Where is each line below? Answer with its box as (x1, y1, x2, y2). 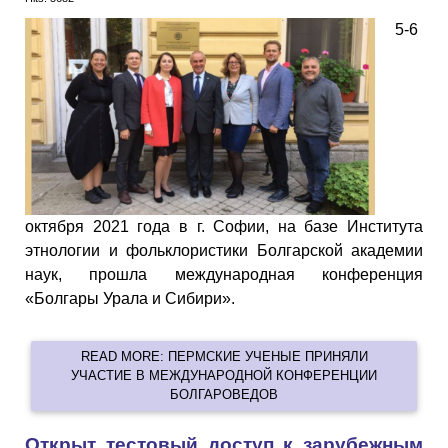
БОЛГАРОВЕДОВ (170, 387, 278, 403)
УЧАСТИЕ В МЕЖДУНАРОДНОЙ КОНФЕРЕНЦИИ (71, 368, 377, 384)
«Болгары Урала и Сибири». (25, 289, 235, 307)
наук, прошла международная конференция (25, 265, 423, 283)
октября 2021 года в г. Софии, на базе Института (25, 217, 423, 235)
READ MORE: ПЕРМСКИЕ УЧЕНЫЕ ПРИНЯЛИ (80, 349, 368, 365)
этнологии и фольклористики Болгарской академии (25, 241, 423, 259)
